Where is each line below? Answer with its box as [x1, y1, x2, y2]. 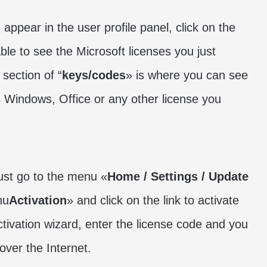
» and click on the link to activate [67, 194, 239, 207]
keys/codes [62, 69, 126, 82]
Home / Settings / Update [107, 170, 249, 183]
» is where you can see [126, 69, 248, 82]
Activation [9, 194, 67, 207]
